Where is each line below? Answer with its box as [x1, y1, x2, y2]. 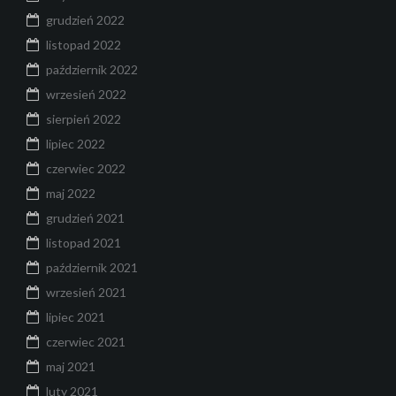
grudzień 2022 [46, 11, 125, 27]
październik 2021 [46, 259, 138, 275]
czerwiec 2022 [46, 160, 126, 176]
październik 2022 [46, 61, 138, 77]
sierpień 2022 [46, 110, 121, 126]
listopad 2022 [46, 36, 121, 52]
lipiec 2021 [46, 308, 105, 324]
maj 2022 [46, 185, 95, 201]
